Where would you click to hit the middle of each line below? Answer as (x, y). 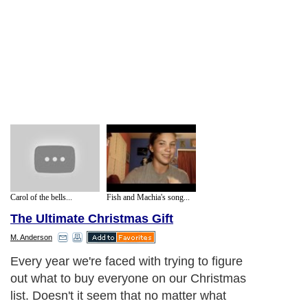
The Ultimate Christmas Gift (92, 219)
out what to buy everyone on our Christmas (128, 279)
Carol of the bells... (41, 197)
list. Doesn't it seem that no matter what (118, 296)
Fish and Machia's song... (148, 197)
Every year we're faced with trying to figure (126, 262)
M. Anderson (31, 238)
